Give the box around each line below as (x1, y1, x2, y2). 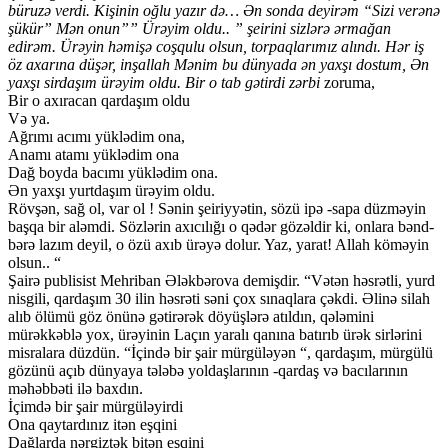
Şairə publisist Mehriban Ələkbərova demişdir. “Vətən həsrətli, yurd (8, 272, 435, 290)
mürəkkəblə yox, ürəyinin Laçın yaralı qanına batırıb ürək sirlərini (8, 326, 422, 344)
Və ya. (8, 110, 50, 128)
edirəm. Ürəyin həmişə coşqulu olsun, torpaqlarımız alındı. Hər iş (8, 38, 424, 56)
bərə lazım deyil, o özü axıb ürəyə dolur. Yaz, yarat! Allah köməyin (8, 236, 429, 254)
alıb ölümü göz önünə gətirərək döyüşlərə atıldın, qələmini (8, 308, 374, 326)
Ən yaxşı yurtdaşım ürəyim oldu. (8, 182, 215, 200)
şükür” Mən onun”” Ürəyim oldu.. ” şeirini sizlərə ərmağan (8, 20, 391, 38)
